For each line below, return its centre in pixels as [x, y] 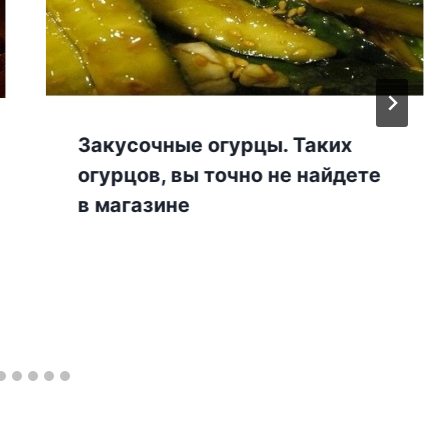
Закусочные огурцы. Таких [214, 145]
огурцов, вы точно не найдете [229, 175]
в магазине [133, 205]
